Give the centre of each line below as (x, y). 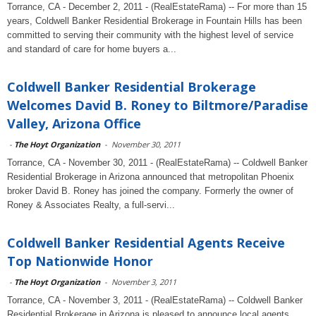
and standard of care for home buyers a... (92, 49)
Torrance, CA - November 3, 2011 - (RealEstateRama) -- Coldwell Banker (155, 300)
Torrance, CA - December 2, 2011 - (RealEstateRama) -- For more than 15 (157, 7)
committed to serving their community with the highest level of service (150, 35)
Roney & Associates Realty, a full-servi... (91, 205)
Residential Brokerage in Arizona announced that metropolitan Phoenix (151, 177)
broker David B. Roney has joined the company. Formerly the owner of (150, 191)
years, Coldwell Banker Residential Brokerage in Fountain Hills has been (154, 21)
